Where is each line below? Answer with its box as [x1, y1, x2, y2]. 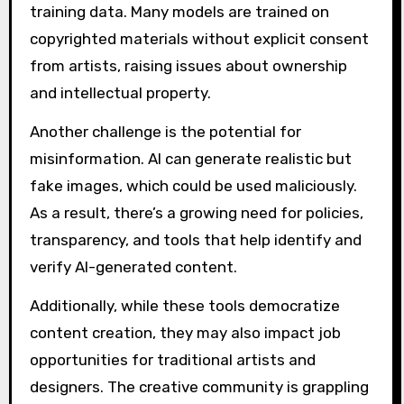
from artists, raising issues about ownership [29, 57, 347, 76]
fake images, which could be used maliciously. [29, 176, 357, 195]
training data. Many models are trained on [29, 3, 329, 22]
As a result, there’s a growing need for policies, [29, 203, 363, 222]
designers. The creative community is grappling [29, 377, 369, 396]
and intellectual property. [29, 84, 211, 103]
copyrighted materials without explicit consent [29, 30, 369, 49]
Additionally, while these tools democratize [29, 296, 340, 315]
